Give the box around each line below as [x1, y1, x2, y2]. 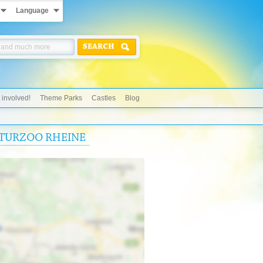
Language [16, 6, 49, 15]
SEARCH [83, 43, 114, 51]
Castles [92, 94, 116, 102]
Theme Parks [40, 94, 82, 102]
